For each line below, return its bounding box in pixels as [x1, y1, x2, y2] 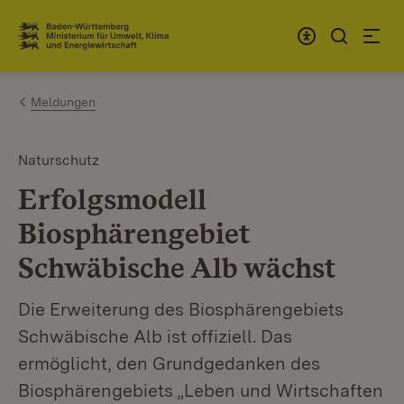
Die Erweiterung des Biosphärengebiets [18, 298, 344, 320]
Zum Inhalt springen [45, 19, 193, 38]
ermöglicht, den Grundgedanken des [18, 353, 320, 374]
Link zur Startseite [18, 33, 151, 53]
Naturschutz [18, 151, 99, 169]
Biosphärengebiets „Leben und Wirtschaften [18, 380, 383, 401]
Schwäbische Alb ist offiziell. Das [18, 326, 292, 347]
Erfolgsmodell [18, 181, 207, 216]
